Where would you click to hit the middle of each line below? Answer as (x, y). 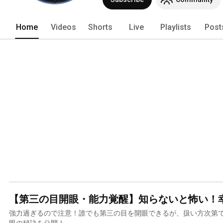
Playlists (176, 27)
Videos (63, 27)
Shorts (100, 27)
